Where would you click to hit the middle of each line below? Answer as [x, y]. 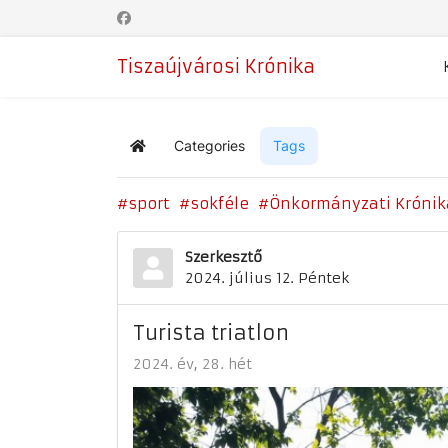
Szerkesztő [223, 257]
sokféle [219, 203]
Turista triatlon [211, 332]
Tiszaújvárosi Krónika [216, 66]
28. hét [227, 364]
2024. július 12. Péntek [267, 278]
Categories [209, 145]
